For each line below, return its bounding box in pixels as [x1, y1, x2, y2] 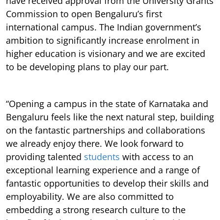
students [84, 150, 120, 163]
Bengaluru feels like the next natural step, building [6, 110, 214, 123]
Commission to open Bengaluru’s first [6, 7, 162, 20]
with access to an [120, 150, 193, 163]
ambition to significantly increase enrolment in [6, 34, 199, 46]
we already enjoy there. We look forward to [6, 137, 184, 149]
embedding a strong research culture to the [6, 203, 186, 216]
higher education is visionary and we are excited [6, 47, 205, 59]
